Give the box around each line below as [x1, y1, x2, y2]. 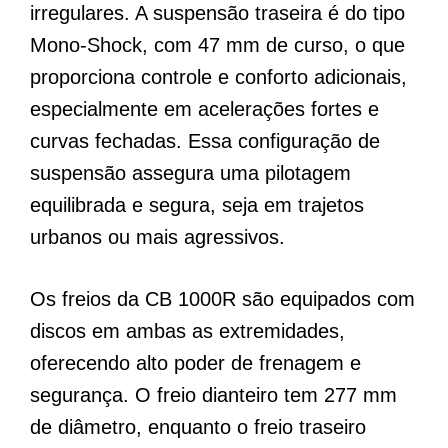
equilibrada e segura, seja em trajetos [30, 193, 364, 216]
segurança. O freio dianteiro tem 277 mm [30, 383, 397, 406]
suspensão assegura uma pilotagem [30, 161, 351, 184]
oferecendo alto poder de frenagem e [30, 351, 361, 374]
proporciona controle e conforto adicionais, [30, 65, 407, 88]
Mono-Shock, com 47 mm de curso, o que [30, 33, 405, 56]
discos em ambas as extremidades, [30, 319, 345, 342]
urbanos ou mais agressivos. [30, 225, 285, 248]
